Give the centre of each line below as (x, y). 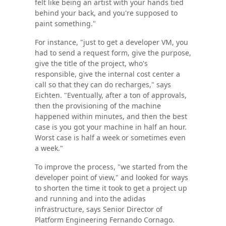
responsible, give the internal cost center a (107, 74)
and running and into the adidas (90, 199)
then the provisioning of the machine (98, 106)
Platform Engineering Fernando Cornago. (104, 220)
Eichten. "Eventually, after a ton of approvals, (110, 95)
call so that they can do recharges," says (103, 85)
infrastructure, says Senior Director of (98, 209)
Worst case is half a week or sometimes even (110, 138)
